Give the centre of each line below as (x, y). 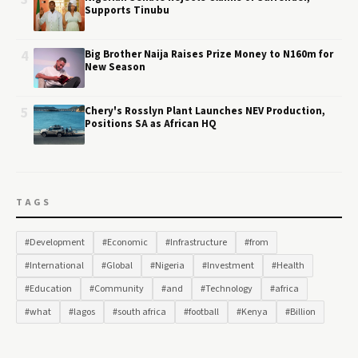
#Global (117, 266)
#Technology (227, 289)
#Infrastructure (196, 243)
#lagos (82, 312)
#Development (55, 243)
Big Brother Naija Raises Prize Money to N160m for (209, 54)
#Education (48, 289)
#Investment (228, 266)
